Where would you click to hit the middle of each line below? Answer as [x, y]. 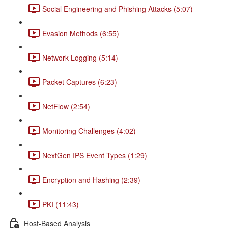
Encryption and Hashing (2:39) [91, 179]
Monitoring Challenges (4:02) [89, 131]
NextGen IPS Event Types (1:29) [95, 155]
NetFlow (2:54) [66, 106]
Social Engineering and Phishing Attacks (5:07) [118, 8]
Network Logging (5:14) [80, 57]
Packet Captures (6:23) [80, 82]
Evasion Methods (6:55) [81, 33]
